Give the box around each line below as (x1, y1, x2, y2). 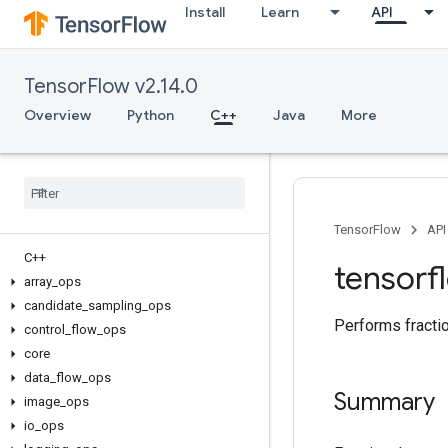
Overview (24, 106, 91, 124)
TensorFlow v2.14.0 (24, 74, 198, 99)
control (24, 322, 65, 337)
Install (185, 3, 225, 21)
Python (127, 106, 174, 124)
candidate (24, 298, 82, 313)
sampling (88, 298, 142, 313)
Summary (334, 387, 435, 417)
